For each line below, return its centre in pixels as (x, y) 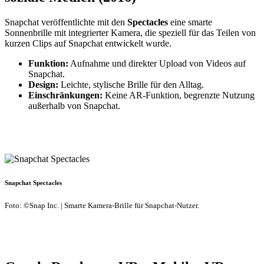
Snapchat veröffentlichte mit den (66, 22)
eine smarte (190, 22)
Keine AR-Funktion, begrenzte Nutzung (179, 95)
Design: (43, 85)
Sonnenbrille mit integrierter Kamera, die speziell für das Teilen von (130, 33)
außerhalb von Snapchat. (74, 106)
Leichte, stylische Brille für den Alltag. (131, 85)
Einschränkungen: (65, 95)
